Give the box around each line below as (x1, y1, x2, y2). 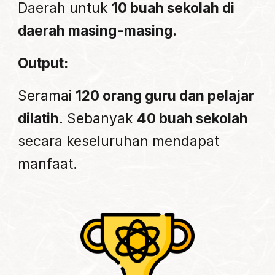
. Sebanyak (59, 110, 137, 127)
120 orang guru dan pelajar (76, 87, 255, 104)
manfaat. (18, 155, 78, 172)
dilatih (18, 110, 60, 127)
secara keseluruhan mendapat (18, 133, 220, 150)
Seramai (18, 87, 76, 104)
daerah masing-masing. (18, 22, 177, 39)
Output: (18, 55, 72, 72)
